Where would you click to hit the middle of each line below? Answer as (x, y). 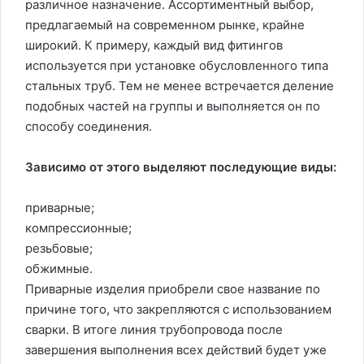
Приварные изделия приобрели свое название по (173, 289)
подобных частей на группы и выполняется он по (173, 106)
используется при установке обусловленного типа (177, 65)
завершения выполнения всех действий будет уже (176, 350)
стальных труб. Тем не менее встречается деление (180, 86)
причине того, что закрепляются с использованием (178, 309)
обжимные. (59, 269)
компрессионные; (78, 228)
